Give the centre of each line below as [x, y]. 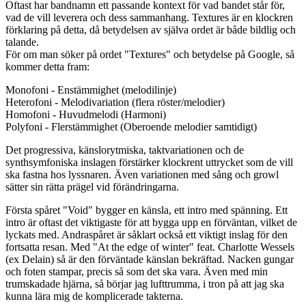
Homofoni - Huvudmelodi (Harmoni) [86, 114]
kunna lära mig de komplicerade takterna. [94, 296]
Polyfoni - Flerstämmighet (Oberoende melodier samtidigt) [131, 126]
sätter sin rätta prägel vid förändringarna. [92, 186]
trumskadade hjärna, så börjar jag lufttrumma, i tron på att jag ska [145, 283]
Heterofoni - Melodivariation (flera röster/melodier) [115, 102]
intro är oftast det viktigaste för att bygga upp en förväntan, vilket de [151, 222]
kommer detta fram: [47, 66]
